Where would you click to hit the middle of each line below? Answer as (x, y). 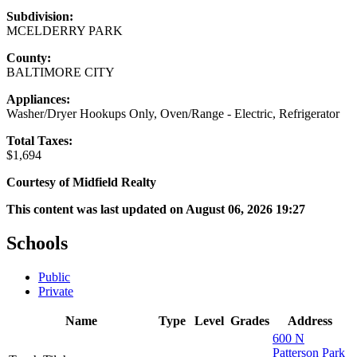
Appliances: (38, 100)
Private (56, 292)
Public (54, 277)
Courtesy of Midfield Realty (81, 182)
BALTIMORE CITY (61, 73)
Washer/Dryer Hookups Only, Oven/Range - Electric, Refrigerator (173, 114)
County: (29, 58)
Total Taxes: (39, 141)
